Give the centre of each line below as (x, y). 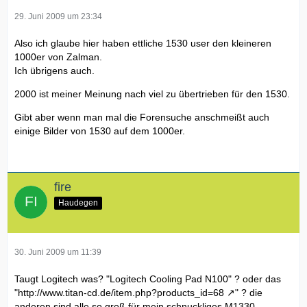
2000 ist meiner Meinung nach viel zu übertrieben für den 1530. (152, 94)
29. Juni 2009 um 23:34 (58, 16)
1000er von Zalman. (58, 57)
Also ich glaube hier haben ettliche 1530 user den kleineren (143, 43)
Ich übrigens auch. (54, 70)
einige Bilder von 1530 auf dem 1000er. (100, 131)
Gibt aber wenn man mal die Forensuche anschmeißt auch (142, 117)
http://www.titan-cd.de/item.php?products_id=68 (121, 292)
